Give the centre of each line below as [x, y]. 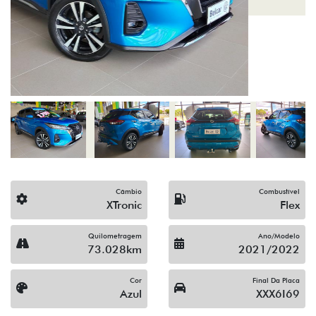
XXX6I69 [278, 293]
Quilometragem [115, 235]
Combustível [279, 191]
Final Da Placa [276, 280]
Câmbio [129, 191]
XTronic [124, 205]
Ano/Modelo [279, 235]
